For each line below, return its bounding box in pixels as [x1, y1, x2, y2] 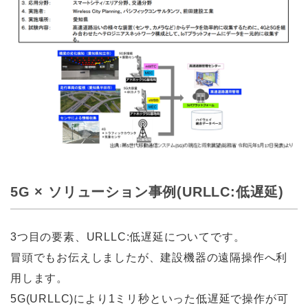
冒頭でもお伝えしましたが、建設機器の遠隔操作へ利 [10, 252, 288, 264]
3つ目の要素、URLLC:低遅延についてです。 [10, 231, 245, 243]
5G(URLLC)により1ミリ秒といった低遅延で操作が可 [10, 293, 289, 305]
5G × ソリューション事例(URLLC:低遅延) [10, 184, 284, 200]
